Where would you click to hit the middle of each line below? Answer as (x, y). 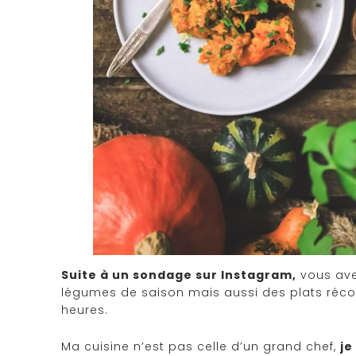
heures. (85, 310)
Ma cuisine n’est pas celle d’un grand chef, (201, 346)
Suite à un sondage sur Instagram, (179, 275)
